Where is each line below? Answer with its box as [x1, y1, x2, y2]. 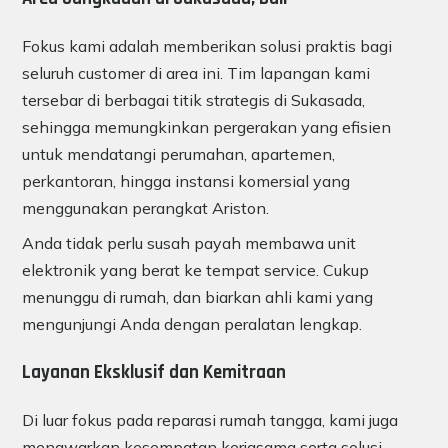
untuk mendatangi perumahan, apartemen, [22, 144, 335, 165]
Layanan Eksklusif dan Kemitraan [22, 360, 286, 384]
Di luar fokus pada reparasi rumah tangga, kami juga [22, 409, 398, 430]
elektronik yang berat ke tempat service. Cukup [22, 260, 369, 281]
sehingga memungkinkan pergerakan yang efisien [22, 117, 391, 138]
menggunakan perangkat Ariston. [22, 198, 269, 219]
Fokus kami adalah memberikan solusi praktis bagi [22, 36, 392, 57]
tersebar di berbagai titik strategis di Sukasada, [22, 90, 365, 111]
